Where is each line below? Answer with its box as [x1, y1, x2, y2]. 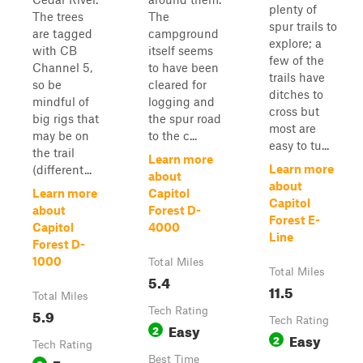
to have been [148, 60, 219, 75]
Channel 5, [32, 60, 92, 75]
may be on [32, 128, 89, 143]
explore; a [269, 36, 322, 50]
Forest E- [269, 212, 320, 227]
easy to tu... [269, 138, 329, 152]
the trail [32, 145, 75, 160]
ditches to [269, 87, 323, 101]
